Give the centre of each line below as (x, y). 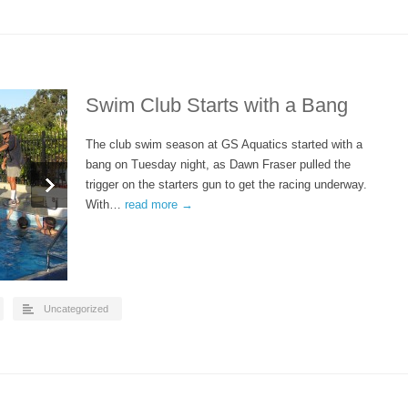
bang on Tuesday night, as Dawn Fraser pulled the (218, 164)
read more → (159, 204)
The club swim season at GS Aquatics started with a (224, 144)
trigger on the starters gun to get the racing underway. (226, 184)
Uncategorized (76, 309)
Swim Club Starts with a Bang (217, 105)
